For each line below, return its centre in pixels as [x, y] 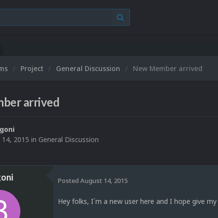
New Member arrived [168, 68]
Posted [69, 180]
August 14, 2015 [104, 180]
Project [33, 68]
